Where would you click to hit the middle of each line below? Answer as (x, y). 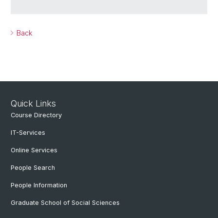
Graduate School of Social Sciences (65, 203)
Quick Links (33, 103)
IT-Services (28, 133)
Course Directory (36, 115)
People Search (33, 168)
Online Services (34, 150)
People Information (39, 185)
